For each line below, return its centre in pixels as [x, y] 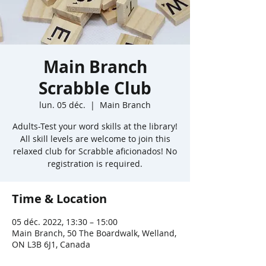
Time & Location [59, 199]
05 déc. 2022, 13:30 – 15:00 [65, 222]
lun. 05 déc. [62, 105]
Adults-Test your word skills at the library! [95, 126]
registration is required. [95, 164]
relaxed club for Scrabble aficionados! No [95, 151]
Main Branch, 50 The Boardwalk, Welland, [94, 233]
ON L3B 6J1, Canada [51, 244]
